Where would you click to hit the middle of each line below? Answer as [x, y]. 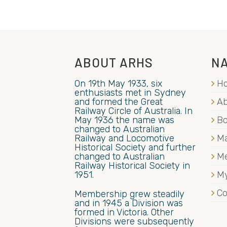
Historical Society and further [135, 147]
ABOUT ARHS [114, 62]
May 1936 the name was [124, 120]
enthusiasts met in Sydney [130, 92]
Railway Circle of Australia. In [134, 111]
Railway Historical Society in [132, 165]
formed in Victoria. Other [124, 212]
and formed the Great [119, 102]
